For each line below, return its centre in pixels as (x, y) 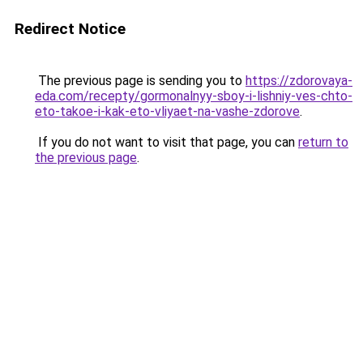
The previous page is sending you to (140, 81)
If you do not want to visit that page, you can (167, 142)
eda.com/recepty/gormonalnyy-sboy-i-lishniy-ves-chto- (194, 96)
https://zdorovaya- (299, 81)
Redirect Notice (70, 29)
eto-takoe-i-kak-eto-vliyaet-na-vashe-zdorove (167, 111)
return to (323, 142)
